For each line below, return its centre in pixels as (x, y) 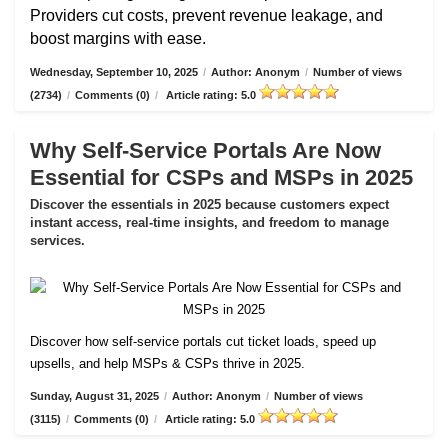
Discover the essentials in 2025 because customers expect (209, 204)
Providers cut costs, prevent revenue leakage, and (206, 15)
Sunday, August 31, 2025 (94, 396)
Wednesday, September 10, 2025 (114, 72)
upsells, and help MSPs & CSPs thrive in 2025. (167, 363)
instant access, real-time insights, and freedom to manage (209, 222)
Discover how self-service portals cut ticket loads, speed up (203, 341)
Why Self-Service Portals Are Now (205, 150)
